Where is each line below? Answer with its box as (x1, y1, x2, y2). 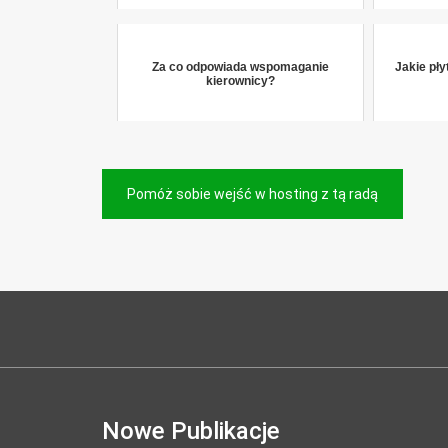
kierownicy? (206, 74, 276, 88)
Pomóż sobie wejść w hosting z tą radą (127, 186, 378, 202)
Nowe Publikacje (102, 417, 280, 445)
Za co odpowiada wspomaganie (152, 60, 330, 74)
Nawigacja (101, 167, 239, 202)
